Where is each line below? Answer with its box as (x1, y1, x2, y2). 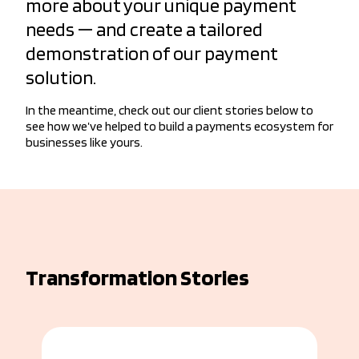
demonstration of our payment (26, 42, 278, 66)
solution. (26, 66, 96, 90)
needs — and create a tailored (26, 18, 263, 42)
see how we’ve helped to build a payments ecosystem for (26, 119, 333, 135)
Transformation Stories (26, 264, 249, 292)
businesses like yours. (26, 135, 143, 151)
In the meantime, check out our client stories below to (26, 103, 313, 119)
